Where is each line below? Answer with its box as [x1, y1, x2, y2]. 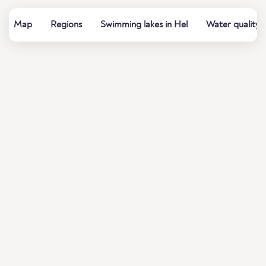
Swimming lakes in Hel [100, 20, 188, 30]
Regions [50, 20, 82, 30]
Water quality [206, 20, 259, 30]
